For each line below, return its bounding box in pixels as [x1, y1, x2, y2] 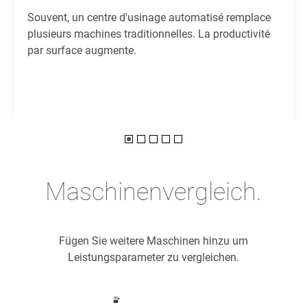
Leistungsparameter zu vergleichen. [68, 251, 239, 264]
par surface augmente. [27, 44, 136, 57]
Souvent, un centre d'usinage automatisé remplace [27, 11, 271, 24]
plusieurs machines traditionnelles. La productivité [27, 27, 270, 40]
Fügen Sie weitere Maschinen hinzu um [59, 234, 248, 247]
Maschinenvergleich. [45, 177, 262, 206]
